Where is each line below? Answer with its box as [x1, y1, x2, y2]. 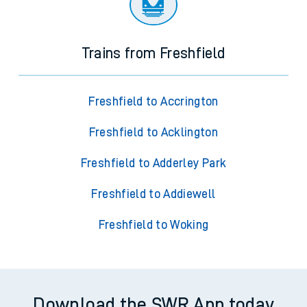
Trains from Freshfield [82, 46, 225, 62]
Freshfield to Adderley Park [80, 157, 227, 170]
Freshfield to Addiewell [91, 188, 216, 201]
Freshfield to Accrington [88, 95, 219, 108]
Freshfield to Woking [98, 219, 209, 232]
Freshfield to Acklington [88, 126, 219, 139]
